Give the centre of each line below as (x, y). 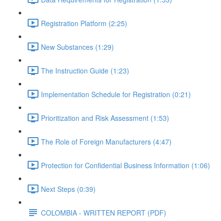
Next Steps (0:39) (68, 189)
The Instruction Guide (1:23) (85, 70)
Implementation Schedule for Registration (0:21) (116, 94)
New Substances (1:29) (77, 47)
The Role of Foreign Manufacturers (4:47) (106, 141)
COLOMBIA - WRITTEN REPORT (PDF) (104, 212)
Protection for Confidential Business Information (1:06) (126, 165)
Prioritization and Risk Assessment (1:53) (105, 118)
